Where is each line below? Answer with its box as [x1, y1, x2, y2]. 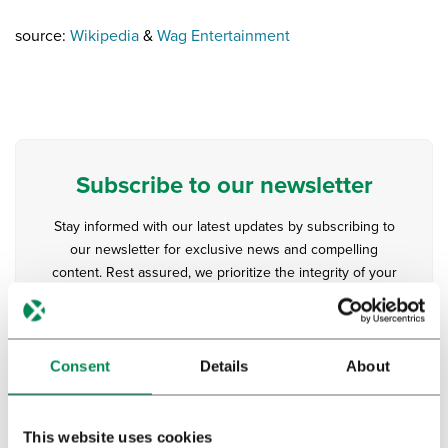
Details [199, 357, 249, 374]
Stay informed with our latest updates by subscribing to [53, 218, 395, 236]
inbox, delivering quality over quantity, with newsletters [55, 287, 393, 305]
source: [15, 26, 70, 47]
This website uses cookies [23, 428, 213, 445]
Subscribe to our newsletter [75, 171, 373, 201]
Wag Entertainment [157, 26, 290, 47]
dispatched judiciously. [154, 310, 294, 328]
